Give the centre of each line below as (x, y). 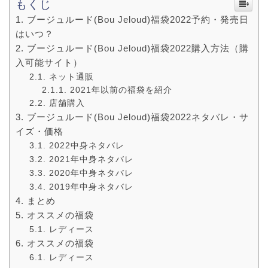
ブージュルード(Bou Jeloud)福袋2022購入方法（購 (138, 48)
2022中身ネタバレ (86, 145)
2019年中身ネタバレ (91, 186)
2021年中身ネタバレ (91, 159)
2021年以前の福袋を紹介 (121, 90)
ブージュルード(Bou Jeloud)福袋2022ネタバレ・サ (138, 117)
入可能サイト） (49, 62)
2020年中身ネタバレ (91, 173)
